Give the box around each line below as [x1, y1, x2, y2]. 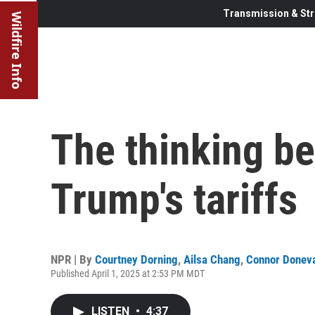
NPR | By [51, 252, 95, 266]
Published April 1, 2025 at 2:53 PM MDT [51, 267, 205, 279]
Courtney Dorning [95, 252, 178, 266]
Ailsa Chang [184, 252, 240, 266]
